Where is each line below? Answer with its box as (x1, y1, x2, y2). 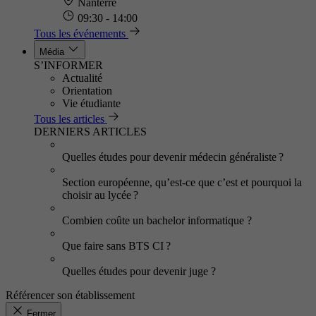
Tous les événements (34, 28, 126, 39)
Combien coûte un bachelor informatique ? (62, 214, 252, 226)
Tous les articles (34, 113, 104, 125)
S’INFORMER (34, 59, 103, 71)
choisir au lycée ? (62, 189, 138, 201)
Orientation (62, 85, 112, 97)
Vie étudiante (62, 97, 121, 109)
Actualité (62, 72, 102, 84)
